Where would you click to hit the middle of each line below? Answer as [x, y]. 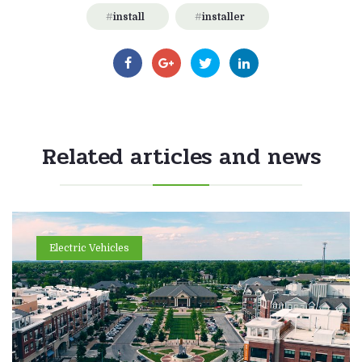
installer [223, 17]
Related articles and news [181, 156]
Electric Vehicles [89, 248]
